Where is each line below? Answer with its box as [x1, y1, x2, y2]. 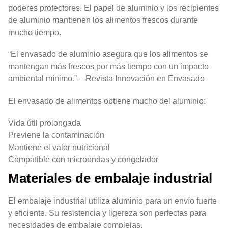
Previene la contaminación [8, 130, 104, 139]
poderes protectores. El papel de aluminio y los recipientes [8, 4, 219, 13]
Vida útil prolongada [8, 118, 81, 127]
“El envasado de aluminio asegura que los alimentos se [8, 50, 208, 59]
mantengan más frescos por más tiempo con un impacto [8, 62, 209, 71]
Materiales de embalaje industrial [8, 170, 212, 185]
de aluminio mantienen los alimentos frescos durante [8, 16, 198, 25]
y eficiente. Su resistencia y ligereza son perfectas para [8, 208, 206, 217]
